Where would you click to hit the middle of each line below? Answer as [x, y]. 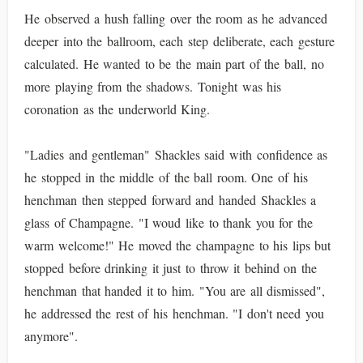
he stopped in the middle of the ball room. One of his [166, 177]
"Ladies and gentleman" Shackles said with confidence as [176, 154]
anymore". [51, 336]
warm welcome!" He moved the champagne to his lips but [178, 245]
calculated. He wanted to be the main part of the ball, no [174, 64]
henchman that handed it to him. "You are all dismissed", [175, 290]
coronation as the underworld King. [117, 109]
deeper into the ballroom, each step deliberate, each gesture [179, 41]
